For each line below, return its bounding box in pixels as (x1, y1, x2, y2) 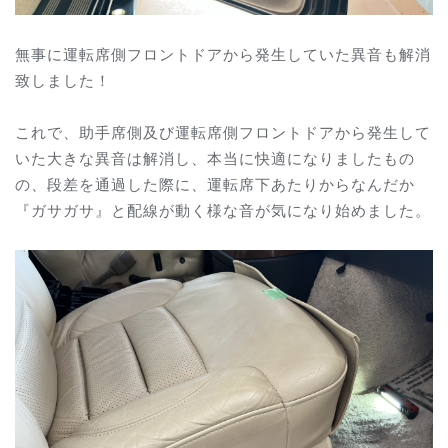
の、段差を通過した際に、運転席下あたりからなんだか (15, 173, 415, 195)
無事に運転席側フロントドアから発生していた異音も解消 (15, 43, 431, 65)
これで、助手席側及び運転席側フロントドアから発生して (15, 121, 431, 143)
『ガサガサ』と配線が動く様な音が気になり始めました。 (15, 199, 431, 221)
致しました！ (15, 69, 111, 91)
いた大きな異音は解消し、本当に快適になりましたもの (15, 147, 415, 169)
